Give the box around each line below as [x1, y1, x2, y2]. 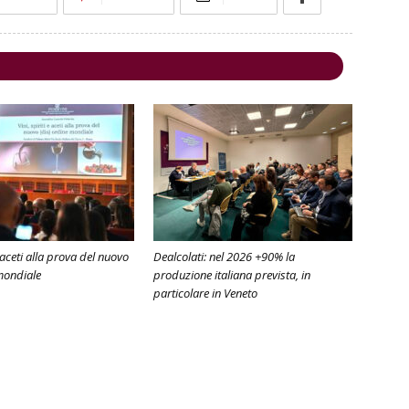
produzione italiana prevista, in [153, 267, 310, 283]
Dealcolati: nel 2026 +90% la [153, 248, 295, 265]
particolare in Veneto [153, 285, 257, 301]
